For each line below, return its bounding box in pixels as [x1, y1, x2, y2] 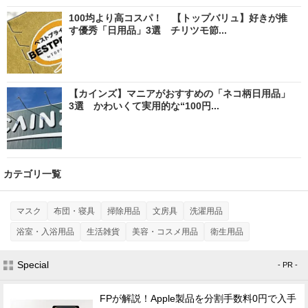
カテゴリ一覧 [3, 168, 61, 179]
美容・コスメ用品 [132, 226, 198, 236]
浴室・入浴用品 [16, 226, 74, 236]
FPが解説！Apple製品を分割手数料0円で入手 [100, 293, 296, 304]
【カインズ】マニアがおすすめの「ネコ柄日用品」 [69, 87, 290, 99]
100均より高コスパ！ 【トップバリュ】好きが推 [69, 12, 287, 23]
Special [17, 258, 49, 270]
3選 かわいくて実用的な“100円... [69, 100, 219, 111]
